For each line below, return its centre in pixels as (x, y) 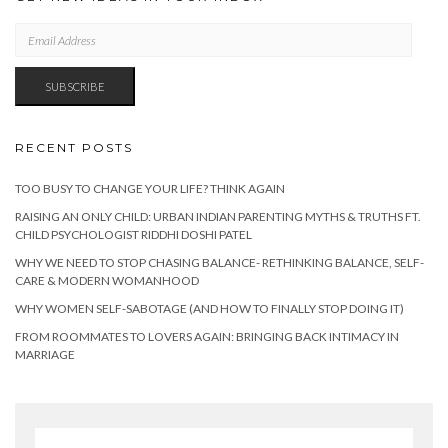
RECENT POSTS (74, 148)
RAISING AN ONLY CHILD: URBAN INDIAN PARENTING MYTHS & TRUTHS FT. (218, 217)
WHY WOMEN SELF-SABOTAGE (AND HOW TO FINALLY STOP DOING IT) (209, 309)
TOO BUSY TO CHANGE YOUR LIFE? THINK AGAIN (150, 189)
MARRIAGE (45, 355)
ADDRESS (38, 45)
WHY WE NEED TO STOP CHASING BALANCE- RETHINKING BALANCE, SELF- (219, 263)
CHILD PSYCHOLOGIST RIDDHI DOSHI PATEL (133, 235)
